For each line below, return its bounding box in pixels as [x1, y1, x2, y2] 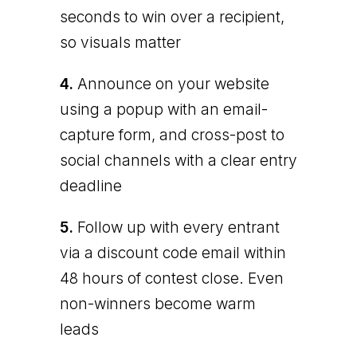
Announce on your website [73, 74, 269, 93]
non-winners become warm [59, 294, 256, 313]
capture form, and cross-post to [59, 125, 284, 144]
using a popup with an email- [59, 100, 268, 119]
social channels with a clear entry [59, 151, 297, 170]
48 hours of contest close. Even [59, 269, 284, 288]
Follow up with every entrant [73, 218, 280, 237]
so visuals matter [59, 33, 181, 52]
